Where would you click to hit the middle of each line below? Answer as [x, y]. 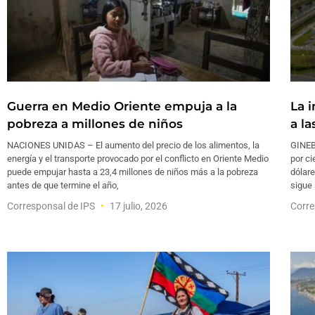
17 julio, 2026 [137, 206]
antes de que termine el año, [63, 186]
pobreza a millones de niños [95, 124]
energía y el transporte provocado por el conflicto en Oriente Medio [138, 159]
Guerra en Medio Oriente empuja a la [122, 107]
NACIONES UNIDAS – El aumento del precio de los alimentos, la [133, 146]
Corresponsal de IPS [52, 206]
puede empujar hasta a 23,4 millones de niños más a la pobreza [133, 172]
